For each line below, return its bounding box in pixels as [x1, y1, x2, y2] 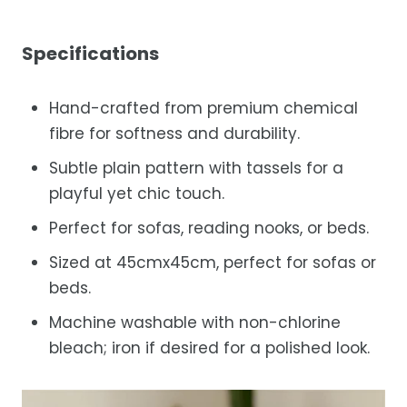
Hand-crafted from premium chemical [49, 96, 358, 119]
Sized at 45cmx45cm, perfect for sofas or [49, 251, 376, 273]
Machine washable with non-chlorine [49, 311, 341, 333]
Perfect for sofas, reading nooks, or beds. [49, 216, 369, 239]
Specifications [22, 40, 159, 66]
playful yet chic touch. [49, 182, 224, 204]
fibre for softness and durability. [49, 122, 300, 144]
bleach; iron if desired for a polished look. [49, 336, 370, 359]
